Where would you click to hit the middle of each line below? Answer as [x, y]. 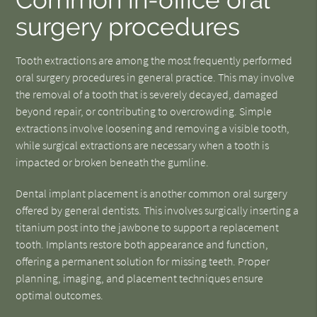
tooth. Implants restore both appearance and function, [142, 244]
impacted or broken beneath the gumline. [113, 162]
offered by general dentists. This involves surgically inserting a [157, 210]
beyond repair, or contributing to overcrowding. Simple [144, 111]
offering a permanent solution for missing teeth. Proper [143, 261]
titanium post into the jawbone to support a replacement [148, 227]
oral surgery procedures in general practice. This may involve [155, 77]
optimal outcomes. [60, 295]
